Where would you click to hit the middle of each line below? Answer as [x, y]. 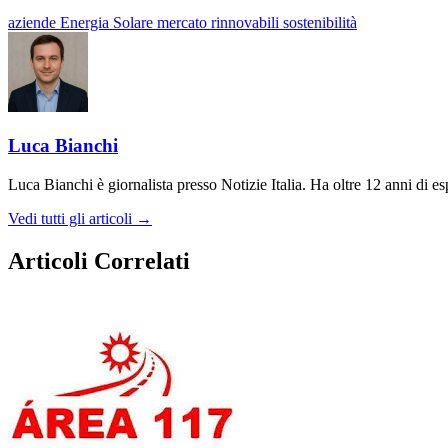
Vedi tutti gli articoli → [80, 218]
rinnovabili [247, 23]
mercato [184, 23]
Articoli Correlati [99, 260]
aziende [34, 23]
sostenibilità [320, 23]
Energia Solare [108, 23]
